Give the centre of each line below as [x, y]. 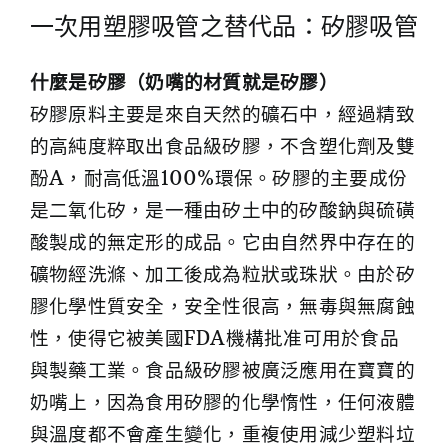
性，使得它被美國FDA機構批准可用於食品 [214, 339]
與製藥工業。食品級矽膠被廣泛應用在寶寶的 [222, 371]
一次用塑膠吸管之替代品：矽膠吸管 [224, 26]
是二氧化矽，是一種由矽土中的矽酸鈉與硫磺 [222, 211]
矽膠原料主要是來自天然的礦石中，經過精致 [222, 115]
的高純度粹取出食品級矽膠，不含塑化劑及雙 [222, 147]
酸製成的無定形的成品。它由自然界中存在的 [222, 243]
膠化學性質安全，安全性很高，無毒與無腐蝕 [222, 307]
